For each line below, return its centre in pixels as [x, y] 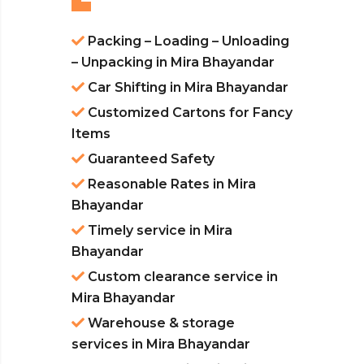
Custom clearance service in [181, 277]
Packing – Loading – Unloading [187, 41]
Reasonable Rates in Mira [170, 184]
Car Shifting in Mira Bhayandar [186, 88]
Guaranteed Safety [149, 159]
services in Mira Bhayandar [161, 344]
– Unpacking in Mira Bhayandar [173, 63]
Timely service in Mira [158, 231]
